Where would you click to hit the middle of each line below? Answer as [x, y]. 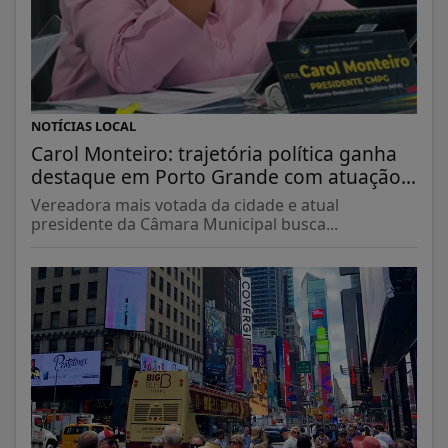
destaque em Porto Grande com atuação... [223, 176]
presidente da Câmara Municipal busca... [184, 223]
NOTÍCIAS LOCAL [83, 125]
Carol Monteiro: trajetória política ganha [214, 153]
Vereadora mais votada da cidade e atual [185, 204]
